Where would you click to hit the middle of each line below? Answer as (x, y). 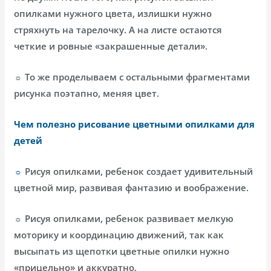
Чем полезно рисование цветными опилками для (135, 124)
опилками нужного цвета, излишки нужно (113, 13)
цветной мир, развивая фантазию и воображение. (132, 187)
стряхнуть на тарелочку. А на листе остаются (118, 29)
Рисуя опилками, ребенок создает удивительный (139, 171)
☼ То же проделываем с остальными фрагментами (132, 77)
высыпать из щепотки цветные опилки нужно (122, 251)
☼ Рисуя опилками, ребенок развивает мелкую (124, 218)
